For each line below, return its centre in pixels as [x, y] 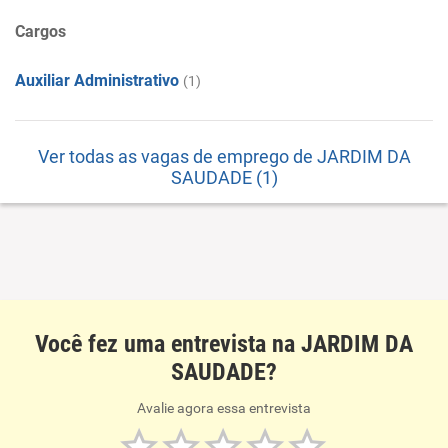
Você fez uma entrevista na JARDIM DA [224, 344]
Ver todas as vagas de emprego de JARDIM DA [224, 156]
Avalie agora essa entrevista [224, 408]
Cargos [40, 31]
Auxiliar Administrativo [97, 80]
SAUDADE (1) [224, 177]
